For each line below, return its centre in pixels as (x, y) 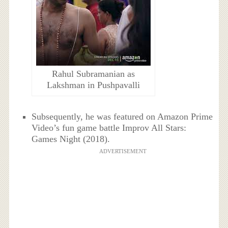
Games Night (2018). (71, 139)
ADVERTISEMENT (123, 151)
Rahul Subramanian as (94, 74)
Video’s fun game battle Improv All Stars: (109, 127)
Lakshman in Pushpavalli (94, 85)
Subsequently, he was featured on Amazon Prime (122, 116)
